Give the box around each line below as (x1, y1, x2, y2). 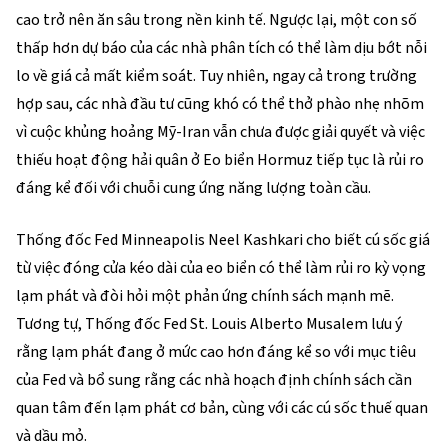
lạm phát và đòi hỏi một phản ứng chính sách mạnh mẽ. (16, 285, 394, 307)
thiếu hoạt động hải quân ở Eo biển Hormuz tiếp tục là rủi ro (16, 149, 424, 171)
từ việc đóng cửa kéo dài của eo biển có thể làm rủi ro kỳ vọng (16, 257, 426, 279)
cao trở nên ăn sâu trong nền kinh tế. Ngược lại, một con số (16, 9, 417, 31)
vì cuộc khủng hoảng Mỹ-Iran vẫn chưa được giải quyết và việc (16, 121, 425, 143)
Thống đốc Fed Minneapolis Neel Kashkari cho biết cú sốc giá (16, 229, 430, 251)
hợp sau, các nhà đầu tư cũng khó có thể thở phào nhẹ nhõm (16, 93, 424, 115)
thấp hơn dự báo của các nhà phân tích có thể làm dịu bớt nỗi (16, 37, 427, 59)
